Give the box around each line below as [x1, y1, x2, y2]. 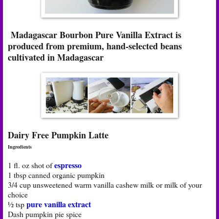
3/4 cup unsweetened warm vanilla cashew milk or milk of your [8, 179, 202, 190]
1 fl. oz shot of [8, 159, 54, 170]
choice [8, 189, 28, 199]
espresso [54, 159, 82, 171]
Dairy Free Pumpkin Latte [8, 128, 109, 141]
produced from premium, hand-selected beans [8, 39, 182, 52]
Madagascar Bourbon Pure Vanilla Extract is [8, 28, 181, 41]
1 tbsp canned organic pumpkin [8, 169, 105, 180]
